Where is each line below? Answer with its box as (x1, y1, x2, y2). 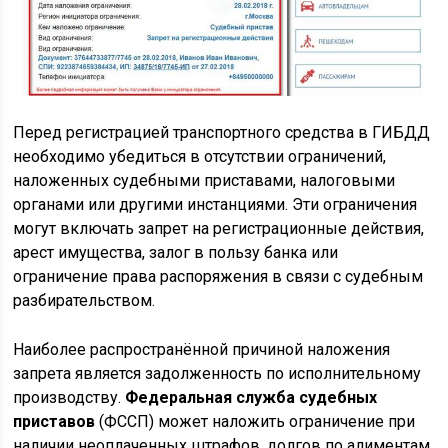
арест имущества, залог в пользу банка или (13, 243, 339, 263)
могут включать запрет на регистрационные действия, (13, 219, 425, 239)
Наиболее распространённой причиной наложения (13, 340, 391, 360)
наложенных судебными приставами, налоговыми (13, 171, 396, 191)
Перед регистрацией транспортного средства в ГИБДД (13, 123, 431, 143)
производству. (13, 388, 126, 408)
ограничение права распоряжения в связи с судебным (13, 267, 424, 287)
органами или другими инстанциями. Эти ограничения (13, 195, 418, 215)
